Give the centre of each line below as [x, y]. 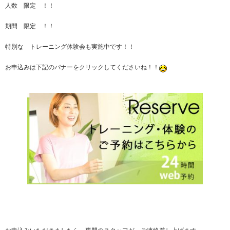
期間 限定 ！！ [30, 26]
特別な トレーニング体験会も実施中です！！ [70, 46]
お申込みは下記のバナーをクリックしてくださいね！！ [82, 67]
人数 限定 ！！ [30, 5]
